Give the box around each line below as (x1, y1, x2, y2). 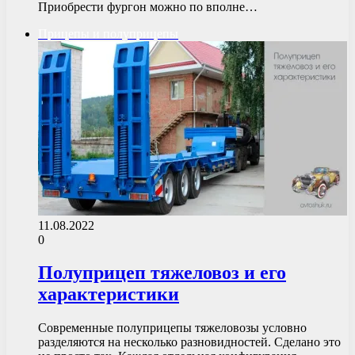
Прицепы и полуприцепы (38, 26, 178, 40)
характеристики (38, 284, 179, 305)
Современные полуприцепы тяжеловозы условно (38, 321, 307, 335)
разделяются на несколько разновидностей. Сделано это (38, 335, 341, 349)
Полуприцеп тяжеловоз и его (38, 262, 286, 284)
